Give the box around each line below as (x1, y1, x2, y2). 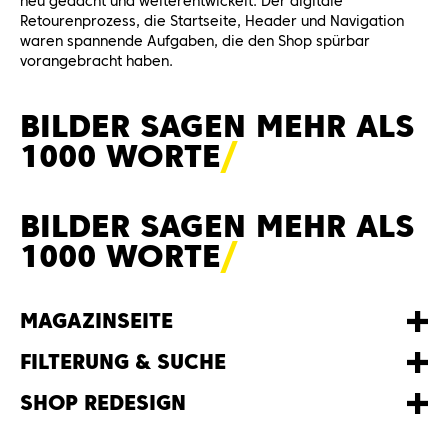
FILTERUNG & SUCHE (20, 348, 226, 375)
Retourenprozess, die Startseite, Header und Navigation (20, 11, 404, 30)
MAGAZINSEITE (20, 307, 173, 334)
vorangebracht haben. (20, 51, 173, 70)
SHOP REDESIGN (20, 389, 186, 416)
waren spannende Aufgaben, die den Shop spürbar (20, 31, 370, 50)
